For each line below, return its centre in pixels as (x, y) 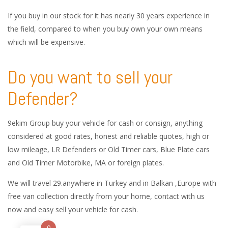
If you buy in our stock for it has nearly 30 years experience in (109, 16)
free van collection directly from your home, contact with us (106, 196)
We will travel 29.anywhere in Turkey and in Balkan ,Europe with (112, 183)
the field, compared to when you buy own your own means (105, 29)
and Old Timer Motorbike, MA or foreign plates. (86, 163)
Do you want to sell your (90, 77)
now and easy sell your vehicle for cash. (73, 209)
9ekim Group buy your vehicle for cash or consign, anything (105, 123)
